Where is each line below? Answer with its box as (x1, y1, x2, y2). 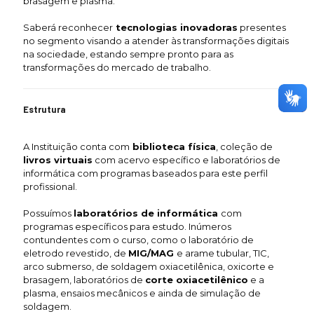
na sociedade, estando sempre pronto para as (23, 48, 233, 60)
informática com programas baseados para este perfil (23, 167, 268, 179)
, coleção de (216, 140, 273, 152)
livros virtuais (23, 153, 93, 165)
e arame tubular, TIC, (177, 247, 269, 259)
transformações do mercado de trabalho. (23, 61, 211, 73)
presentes (238, 21, 286, 33)
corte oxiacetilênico (145, 273, 248, 285)
